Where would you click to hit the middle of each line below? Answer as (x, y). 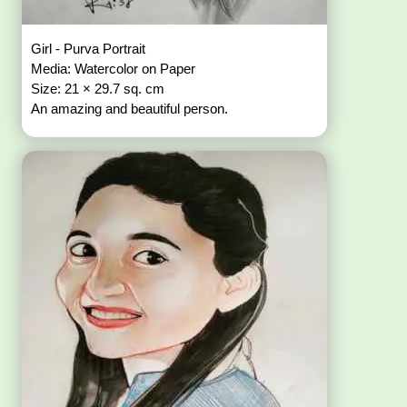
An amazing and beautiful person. (130, 109)
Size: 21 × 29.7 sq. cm (100, 89)
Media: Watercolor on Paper (115, 69)
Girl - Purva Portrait (90, 49)
